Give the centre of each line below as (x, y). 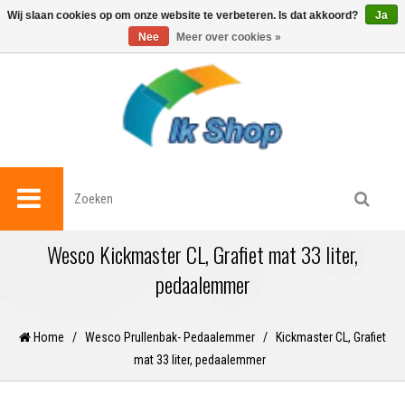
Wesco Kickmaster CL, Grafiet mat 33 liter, (202, 254)
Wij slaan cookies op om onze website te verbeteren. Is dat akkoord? (184, 15)
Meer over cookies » (229, 37)
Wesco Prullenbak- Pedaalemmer (170, 338)
